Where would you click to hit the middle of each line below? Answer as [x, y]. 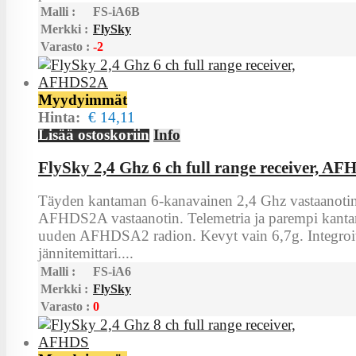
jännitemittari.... [86, 253]
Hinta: [63, 118]
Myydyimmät [83, 100]
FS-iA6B [116, 12]
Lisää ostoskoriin [94, 135]
